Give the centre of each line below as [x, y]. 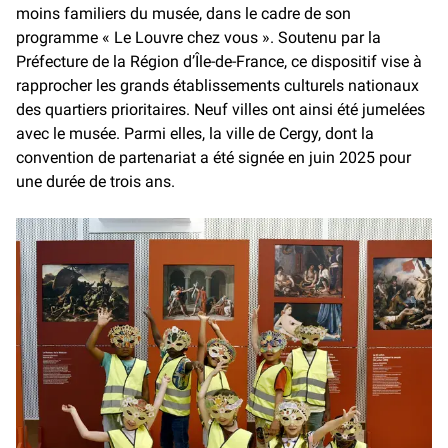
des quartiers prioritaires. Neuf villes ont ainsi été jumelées [220, 110]
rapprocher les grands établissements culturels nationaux [217, 86]
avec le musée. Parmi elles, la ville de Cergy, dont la [195, 134]
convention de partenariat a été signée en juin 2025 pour [213, 158]
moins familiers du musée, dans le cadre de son [183, 14]
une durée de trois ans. [97, 182]
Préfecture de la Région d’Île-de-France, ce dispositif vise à [219, 62]
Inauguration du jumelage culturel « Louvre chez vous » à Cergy [211, 227]
